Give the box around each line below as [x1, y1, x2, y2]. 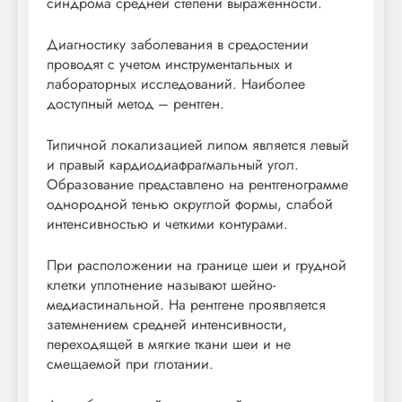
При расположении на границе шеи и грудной [47, 254, 346, 275]
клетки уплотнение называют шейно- [47, 274, 275, 295]
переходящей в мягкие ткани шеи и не [47, 333, 291, 354]
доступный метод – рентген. [47, 92, 224, 114]
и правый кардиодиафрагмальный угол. [47, 153, 299, 175]
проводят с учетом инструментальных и [47, 53, 293, 74]
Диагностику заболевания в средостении [47, 33, 309, 55]
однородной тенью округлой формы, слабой [47, 193, 333, 214]
